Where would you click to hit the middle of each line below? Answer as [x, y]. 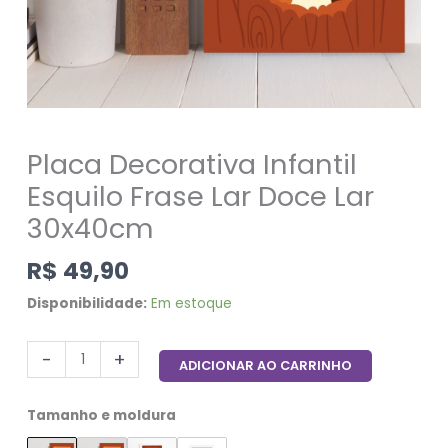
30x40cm [91, 228]
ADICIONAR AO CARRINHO [266, 366]
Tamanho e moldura [102, 415]
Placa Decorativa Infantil [192, 164]
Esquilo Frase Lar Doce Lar [201, 196]
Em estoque [192, 304]
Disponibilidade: [87, 304]
